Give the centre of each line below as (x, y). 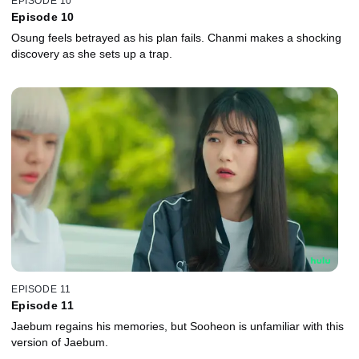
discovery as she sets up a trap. (92, 54)
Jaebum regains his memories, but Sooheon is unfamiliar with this (177, 326)
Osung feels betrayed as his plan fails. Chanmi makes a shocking (176, 38)
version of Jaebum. (60, 342)
